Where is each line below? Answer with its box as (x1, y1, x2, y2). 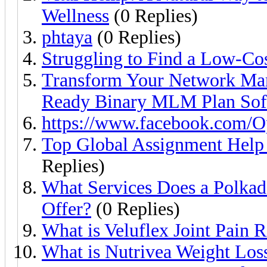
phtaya (42, 26, 92, 48)
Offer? (42, 198, 91, 219)
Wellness (42, 5, 109, 26)
